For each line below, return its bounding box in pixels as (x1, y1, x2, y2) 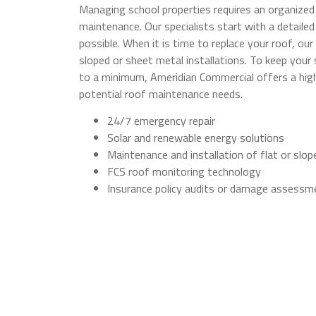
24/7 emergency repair (107, 112, 215, 130)
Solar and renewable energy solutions (107, 129, 284, 147)
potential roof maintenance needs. (79, 85, 243, 102)
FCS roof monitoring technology (107, 163, 261, 181)
